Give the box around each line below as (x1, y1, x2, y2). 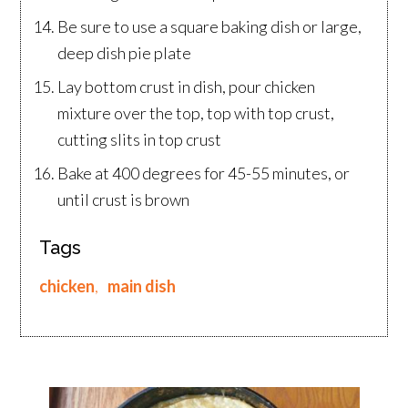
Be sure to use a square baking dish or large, (57, 16, 362, 37)
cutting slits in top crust (57, 129, 222, 150)
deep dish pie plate (57, 43, 192, 64)
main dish (107, 276, 177, 297)
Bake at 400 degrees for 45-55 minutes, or (57, 163, 351, 184)
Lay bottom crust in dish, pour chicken (57, 76, 316, 97)
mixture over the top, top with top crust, (57, 103, 335, 124)
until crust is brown (57, 189, 190, 210)
